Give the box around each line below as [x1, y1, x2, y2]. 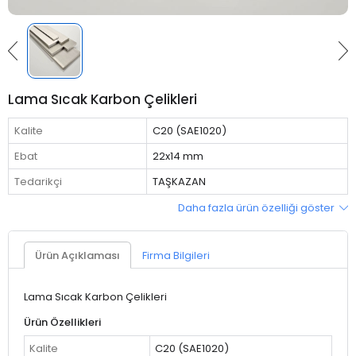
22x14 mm [152, 149, 203, 164]
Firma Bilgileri [141, 247, 210, 263]
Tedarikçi [14, 174, 62, 190]
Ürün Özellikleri [23, 315, 101, 331]
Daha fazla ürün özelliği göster [177, 199, 337, 215]
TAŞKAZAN [152, 174, 206, 190]
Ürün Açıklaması [34, 247, 120, 263]
